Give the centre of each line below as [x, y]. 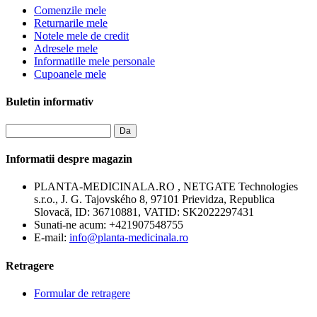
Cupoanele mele [70, 74]
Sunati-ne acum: [71, 225]
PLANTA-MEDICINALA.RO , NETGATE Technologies [166, 187]
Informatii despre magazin [69, 159]
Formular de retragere [82, 293]
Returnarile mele [71, 23]
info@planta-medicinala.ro [129, 238]
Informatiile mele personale [94, 62]
